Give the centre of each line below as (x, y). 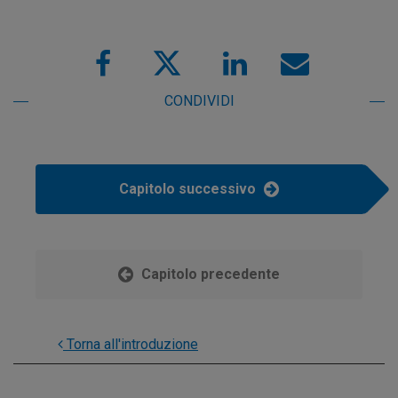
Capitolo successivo (189, 189)
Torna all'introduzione (131, 345)
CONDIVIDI (199, 101)
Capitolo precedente (209, 275)
